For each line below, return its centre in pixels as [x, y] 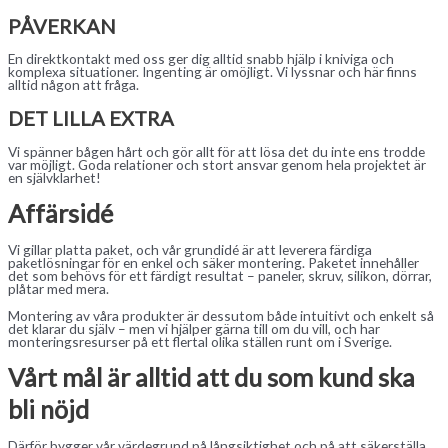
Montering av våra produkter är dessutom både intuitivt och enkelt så [221, 315]
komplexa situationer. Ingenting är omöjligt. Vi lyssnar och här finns [212, 72]
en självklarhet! [54, 177]
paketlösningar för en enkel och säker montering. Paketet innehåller [213, 263]
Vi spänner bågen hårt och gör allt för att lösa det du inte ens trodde [216, 151]
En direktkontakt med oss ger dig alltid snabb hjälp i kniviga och [201, 59]
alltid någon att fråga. [73, 85]
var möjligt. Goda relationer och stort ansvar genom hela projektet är [217, 164]
